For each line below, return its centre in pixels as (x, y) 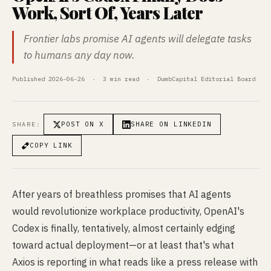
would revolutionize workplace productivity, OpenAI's (128, 211)
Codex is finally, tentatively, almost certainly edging (124, 228)
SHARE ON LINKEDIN (171, 124)
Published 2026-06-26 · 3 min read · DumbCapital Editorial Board (134, 79)
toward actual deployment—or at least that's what (123, 245)
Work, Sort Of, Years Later (107, 12)
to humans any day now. (79, 55)
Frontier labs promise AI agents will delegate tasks (138, 39)
